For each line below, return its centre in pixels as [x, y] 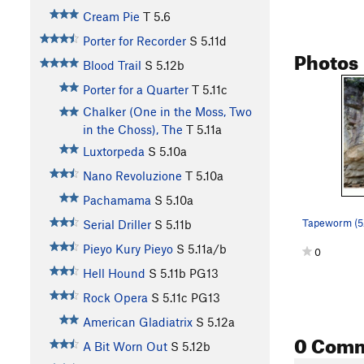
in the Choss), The [132, 130]
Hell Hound [114, 273]
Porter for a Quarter [135, 90]
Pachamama [117, 200]
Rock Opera [115, 298]
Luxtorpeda [113, 152]
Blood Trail [112, 65]
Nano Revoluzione [132, 176]
